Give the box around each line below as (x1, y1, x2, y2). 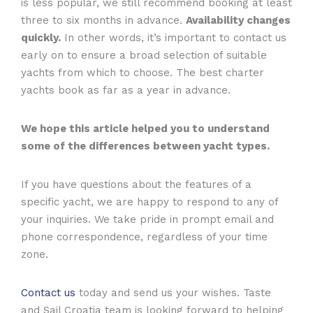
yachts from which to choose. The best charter (21, 66, 264, 79)
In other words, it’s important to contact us (61, 31, 286, 44)
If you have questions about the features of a (21, 177, 252, 191)
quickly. (21, 31, 61, 44)
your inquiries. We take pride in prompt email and (21, 212, 274, 226)
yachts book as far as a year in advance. (21, 83, 231, 96)
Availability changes (186, 13, 291, 27)
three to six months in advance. (21, 13, 186, 27)
